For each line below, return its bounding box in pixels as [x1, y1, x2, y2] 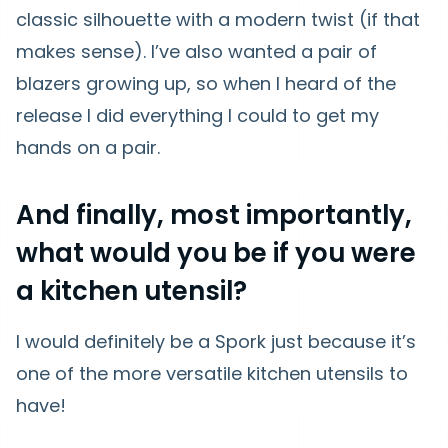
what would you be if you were [16, 235, 416, 271]
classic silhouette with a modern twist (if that [16, 7, 420, 32]
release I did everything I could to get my [16, 103, 379, 128]
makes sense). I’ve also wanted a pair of [16, 39, 377, 64]
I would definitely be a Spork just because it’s [16, 329, 416, 354]
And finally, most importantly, [16, 197, 412, 233]
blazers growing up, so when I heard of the [16, 71, 396, 96]
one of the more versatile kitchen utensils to [16, 361, 408, 386]
